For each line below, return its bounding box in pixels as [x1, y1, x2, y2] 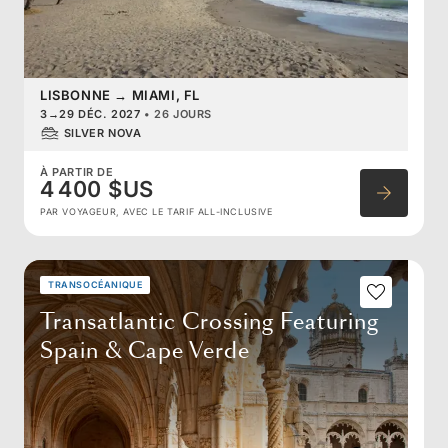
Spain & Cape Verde [40, 335, 250, 366]
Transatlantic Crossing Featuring [40, 306, 379, 337]
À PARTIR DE [40, 164, 114, 179]
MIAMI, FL [131, 86, 201, 103]
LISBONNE [40, 86, 111, 103]
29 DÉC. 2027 [59, 106, 141, 121]
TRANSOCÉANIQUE [48, 278, 143, 290]
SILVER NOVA [63, 125, 142, 140]
